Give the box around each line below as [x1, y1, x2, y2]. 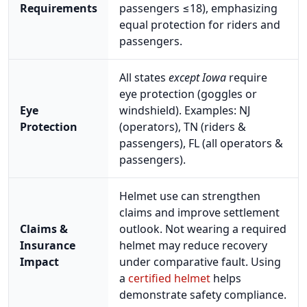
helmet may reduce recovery [119, 237, 267, 253]
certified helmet [128, 270, 210, 286]
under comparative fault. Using [119, 254, 281, 269]
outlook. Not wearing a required [119, 221, 286, 236]
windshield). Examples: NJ [119, 102, 250, 118]
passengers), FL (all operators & [119, 135, 283, 151]
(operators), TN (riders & [119, 119, 246, 134]
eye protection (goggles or [119, 86, 257, 101]
